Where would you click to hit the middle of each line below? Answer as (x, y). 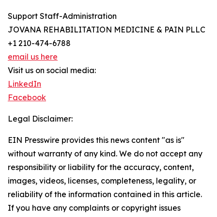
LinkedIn (24, 84)
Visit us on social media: (52, 70)
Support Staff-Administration (62, 16)
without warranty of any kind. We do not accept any (105, 154)
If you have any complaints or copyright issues (94, 208)
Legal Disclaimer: (40, 119)
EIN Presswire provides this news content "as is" (96, 140)
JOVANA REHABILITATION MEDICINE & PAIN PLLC (107, 30)
